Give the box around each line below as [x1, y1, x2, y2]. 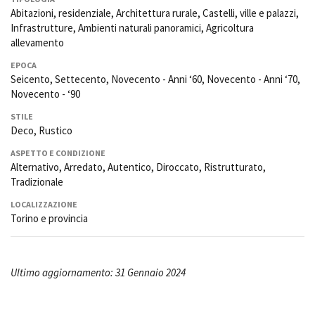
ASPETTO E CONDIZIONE [11, 148, 105, 159]
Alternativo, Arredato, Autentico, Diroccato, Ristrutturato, [11, 160, 266, 174]
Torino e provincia [11, 212, 88, 226]
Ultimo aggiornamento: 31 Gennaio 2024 [11, 266, 186, 280]
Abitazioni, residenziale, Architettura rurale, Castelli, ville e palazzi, [11, 6, 299, 20]
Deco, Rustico [11, 124, 72, 138]
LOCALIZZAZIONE [11, 199, 77, 210]
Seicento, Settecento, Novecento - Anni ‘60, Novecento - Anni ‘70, [11, 72, 300, 86]
